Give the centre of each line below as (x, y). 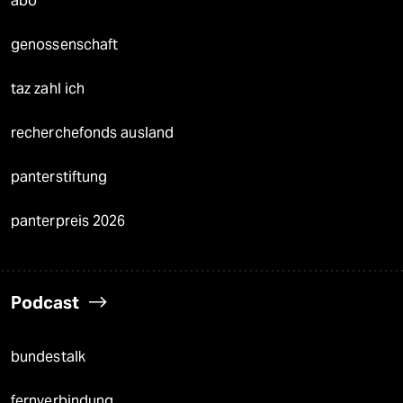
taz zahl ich (48, 89)
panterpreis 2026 (68, 221)
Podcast (45, 303)
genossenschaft (65, 45)
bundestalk (48, 357)
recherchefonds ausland (93, 133)
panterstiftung (59, 177)
